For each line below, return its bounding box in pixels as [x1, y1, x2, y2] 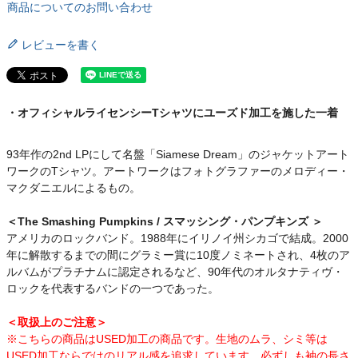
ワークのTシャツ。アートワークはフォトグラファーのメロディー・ [6, 164, 349, 177]
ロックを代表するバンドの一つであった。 [6, 281, 219, 295]
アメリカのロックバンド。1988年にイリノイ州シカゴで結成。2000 [6, 231, 348, 245]
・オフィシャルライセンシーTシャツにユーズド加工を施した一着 [6, 105, 338, 119]
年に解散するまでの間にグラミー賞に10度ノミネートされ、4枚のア [6, 248, 350, 261]
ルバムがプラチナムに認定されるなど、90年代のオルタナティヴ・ [6, 265, 344, 278]
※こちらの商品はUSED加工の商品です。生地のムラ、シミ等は [6, 332, 328, 345]
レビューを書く [22, 38, 100, 51]
